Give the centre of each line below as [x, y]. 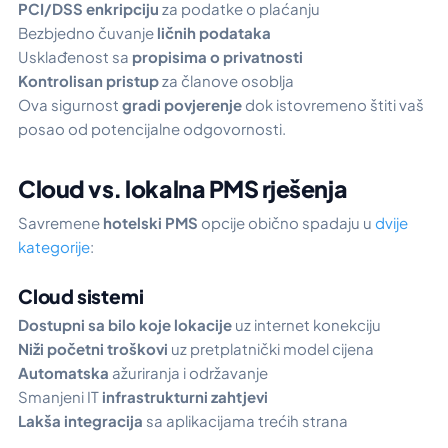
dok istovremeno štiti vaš [333, 104]
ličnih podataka [214, 32]
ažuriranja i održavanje [188, 373]
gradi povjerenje [182, 104]
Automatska [63, 373]
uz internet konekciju [306, 325]
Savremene [60, 222]
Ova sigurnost [70, 104]
